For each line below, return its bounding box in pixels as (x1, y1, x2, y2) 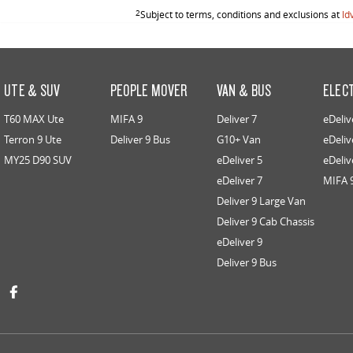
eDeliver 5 (216, 153, 262, 167)
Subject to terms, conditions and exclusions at (140, 7, 342, 21)
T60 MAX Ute (4, 112, 64, 126)
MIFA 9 (110, 112, 143, 126)
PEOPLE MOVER (110, 80, 188, 100)
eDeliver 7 (216, 173, 262, 188)
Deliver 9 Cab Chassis (216, 214, 314, 229)
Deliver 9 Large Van (216, 194, 306, 208)
